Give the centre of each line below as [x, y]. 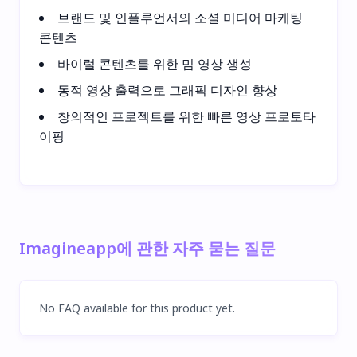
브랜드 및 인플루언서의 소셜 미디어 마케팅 [180, 17]
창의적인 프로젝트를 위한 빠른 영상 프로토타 [186, 116]
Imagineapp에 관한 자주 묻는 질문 [147, 248]
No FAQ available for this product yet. [137, 308]
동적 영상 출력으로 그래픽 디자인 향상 [167, 90]
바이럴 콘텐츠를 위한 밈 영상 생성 [155, 63]
